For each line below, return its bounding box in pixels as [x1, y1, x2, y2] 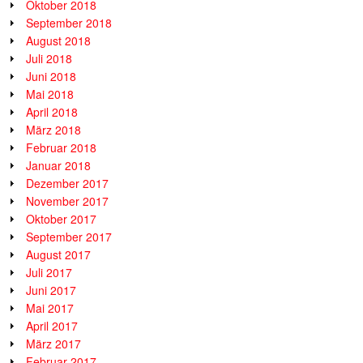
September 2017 [26, 228, 112, 245]
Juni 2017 [26, 281, 76, 298]
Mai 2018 [26, 85, 74, 102]
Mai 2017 [26, 299, 74, 316]
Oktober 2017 [26, 210, 96, 227]
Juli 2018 [26, 49, 72, 66]
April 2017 [26, 317, 78, 334]
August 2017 [26, 246, 91, 263]
